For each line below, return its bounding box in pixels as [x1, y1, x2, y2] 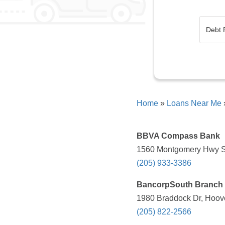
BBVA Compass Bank [137, 132, 220, 141]
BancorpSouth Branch [137, 180, 223, 189]
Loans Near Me [167, 99, 221, 108]
